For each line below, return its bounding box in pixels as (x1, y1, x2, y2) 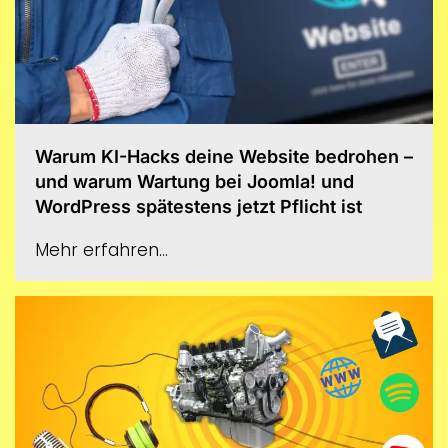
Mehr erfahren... (35, 238, 168, 263)
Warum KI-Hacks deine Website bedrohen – (35, 146, 413, 168)
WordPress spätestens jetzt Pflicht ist (35, 196, 362, 218)
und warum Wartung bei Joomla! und (35, 171, 354, 193)
